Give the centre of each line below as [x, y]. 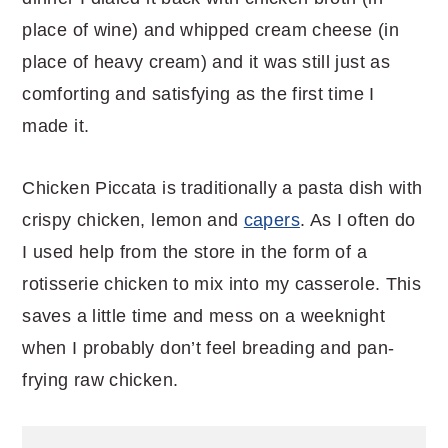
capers [271, 219]
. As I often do [357, 219]
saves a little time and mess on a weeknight [203, 315]
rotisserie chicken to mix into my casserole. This [222, 283]
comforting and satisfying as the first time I [198, 93]
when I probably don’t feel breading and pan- [208, 347]
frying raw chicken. [100, 379]
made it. [58, 125]
